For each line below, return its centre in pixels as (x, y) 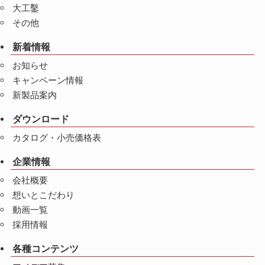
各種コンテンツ (46, 249)
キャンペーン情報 (48, 81)
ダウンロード (41, 119)
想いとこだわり (43, 195)
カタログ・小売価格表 (56, 138)
